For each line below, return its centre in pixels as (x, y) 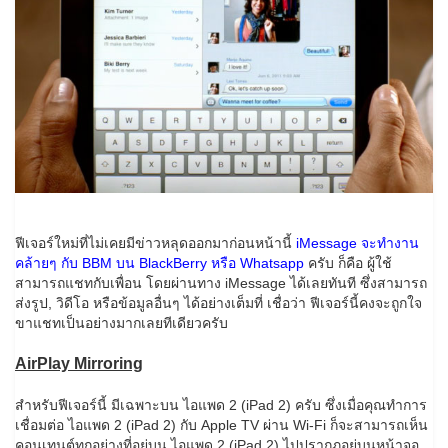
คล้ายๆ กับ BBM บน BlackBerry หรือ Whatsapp (159, 263)
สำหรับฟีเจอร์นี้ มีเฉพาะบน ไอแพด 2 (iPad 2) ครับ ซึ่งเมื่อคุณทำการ (221, 405)
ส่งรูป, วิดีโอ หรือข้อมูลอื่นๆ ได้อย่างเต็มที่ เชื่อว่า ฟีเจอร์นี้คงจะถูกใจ (218, 303)
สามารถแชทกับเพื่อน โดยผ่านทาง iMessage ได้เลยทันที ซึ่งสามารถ (221, 283)
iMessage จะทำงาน (355, 243)
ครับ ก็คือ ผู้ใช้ (348, 263)
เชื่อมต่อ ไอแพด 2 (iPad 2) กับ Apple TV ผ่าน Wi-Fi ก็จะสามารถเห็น (221, 425)
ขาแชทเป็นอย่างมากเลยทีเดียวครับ (121, 323)
